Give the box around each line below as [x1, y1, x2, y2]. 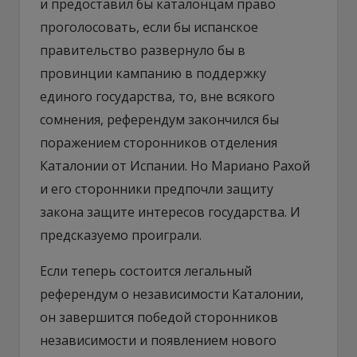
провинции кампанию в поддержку [40, 64, 266, 82]
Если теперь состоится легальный [40, 261, 252, 280]
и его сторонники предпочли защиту [40, 179, 273, 198]
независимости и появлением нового [40, 331, 277, 349]
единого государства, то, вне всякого [40, 87, 275, 105]
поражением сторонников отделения [40, 133, 277, 151]
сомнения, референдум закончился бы [40, 110, 279, 128]
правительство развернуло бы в [40, 41, 245, 59]
